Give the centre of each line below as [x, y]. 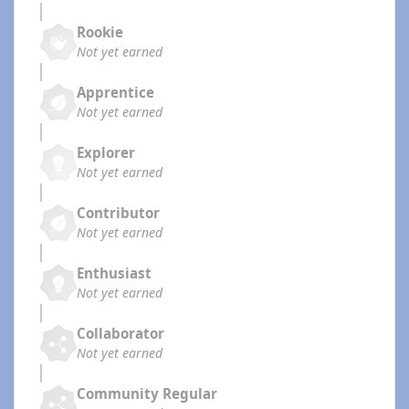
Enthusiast [114, 273]
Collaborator [121, 334]
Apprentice [115, 93]
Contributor [118, 213]
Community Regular [147, 394]
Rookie [100, 32]
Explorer [106, 153]
